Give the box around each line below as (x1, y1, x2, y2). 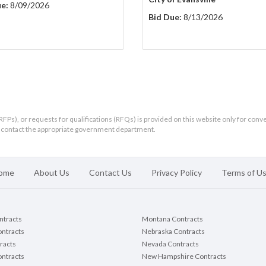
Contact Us (88, 167, 132, 178)
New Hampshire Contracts (142, 252, 226, 261)
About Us (33, 167, 69, 178)
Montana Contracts (142, 214, 203, 224)
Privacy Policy (151, 167, 202, 178)
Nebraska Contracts (142, 227, 205, 236)
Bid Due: (148, 12, 182, 23)
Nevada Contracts (142, 239, 199, 249)
